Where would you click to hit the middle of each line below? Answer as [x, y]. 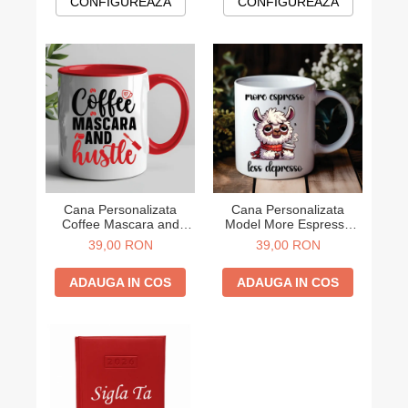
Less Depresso [288, 239]
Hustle [120, 239]
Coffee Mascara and [120, 224]
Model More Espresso [288, 224]
